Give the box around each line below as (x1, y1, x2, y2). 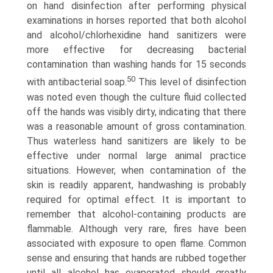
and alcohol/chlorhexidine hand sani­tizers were (27, 29, 246, 41)
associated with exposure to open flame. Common (27, 237, 246, 249)
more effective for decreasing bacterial (27, 44, 246, 56)
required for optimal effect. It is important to (27, 193, 246, 205)
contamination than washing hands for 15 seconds (27, 58, 246, 71)
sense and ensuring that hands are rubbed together (27, 252, 246, 264)
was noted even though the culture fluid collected (27, 91, 246, 103)
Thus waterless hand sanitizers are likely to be (27, 135, 246, 147)
